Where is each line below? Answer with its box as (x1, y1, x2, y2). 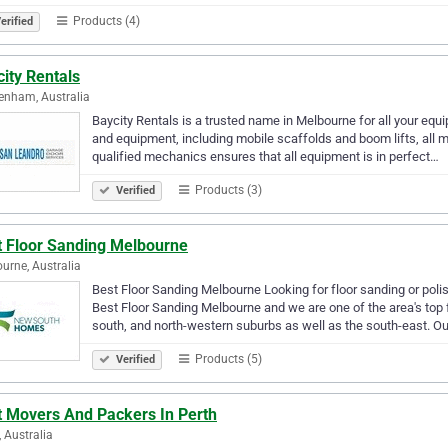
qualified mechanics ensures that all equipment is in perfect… (92, 148, 439, 164)
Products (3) (192, 182, 262, 197)
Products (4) (70, 13, 140, 28)
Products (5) (192, 351, 262, 366)
